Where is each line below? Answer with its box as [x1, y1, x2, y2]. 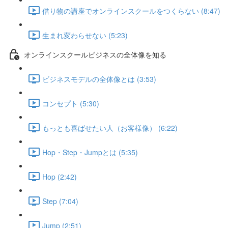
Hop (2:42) [42, 171, 77, 182]
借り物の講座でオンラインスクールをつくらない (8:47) [42, 5, 220, 16]
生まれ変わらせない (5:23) [42, 30, 128, 40]
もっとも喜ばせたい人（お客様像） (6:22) [42, 122, 178, 133]
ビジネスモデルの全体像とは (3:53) [42, 73, 156, 84]
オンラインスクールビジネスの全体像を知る [24, 49, 166, 60]
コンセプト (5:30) [42, 98, 99, 108]
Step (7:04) [42, 195, 78, 206]
